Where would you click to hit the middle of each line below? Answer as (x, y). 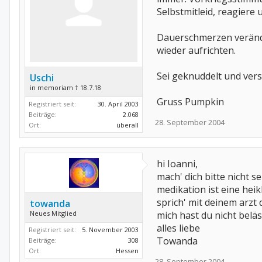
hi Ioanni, (177, 164)
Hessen (127, 251)
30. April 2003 (118, 104)
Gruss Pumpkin (190, 102)
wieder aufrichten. (196, 50)
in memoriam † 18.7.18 (65, 87)
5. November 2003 (110, 230)
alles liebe (178, 228)
